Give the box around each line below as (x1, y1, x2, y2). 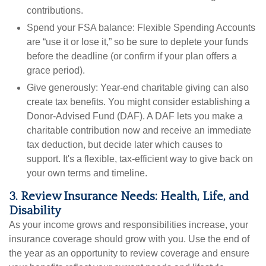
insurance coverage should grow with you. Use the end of (9, 234, 249, 245)
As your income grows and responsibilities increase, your (9, 220, 248, 230)
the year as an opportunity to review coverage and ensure (9, 248, 249, 259)
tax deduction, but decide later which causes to (27, 140, 223, 150)
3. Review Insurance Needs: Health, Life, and (9, 190, 249, 204)
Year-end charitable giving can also (98, 83, 249, 93)
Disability (9, 204, 61, 218)
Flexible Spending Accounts (135, 23, 255, 33)
